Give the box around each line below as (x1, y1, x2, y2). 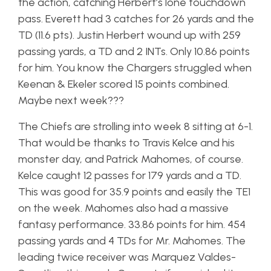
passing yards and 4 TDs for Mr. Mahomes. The (18, 234, 246, 247)
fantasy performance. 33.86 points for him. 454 (18, 218, 246, 231)
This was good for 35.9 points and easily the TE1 (18, 185, 250, 198)
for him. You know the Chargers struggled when (18, 61, 252, 74)
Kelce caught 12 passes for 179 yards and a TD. (18, 169, 241, 182)
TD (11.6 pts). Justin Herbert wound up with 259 (18, 28, 241, 42)
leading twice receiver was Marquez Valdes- (18, 250, 236, 264)
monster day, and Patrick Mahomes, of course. (18, 152, 243, 166)
